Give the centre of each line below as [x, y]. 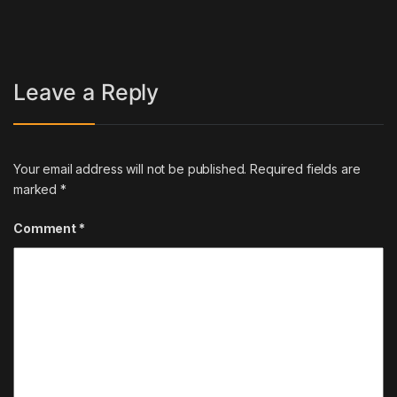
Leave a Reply [86, 93]
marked [37, 189]
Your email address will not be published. [130, 168]
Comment [46, 228]
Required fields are [305, 168]
